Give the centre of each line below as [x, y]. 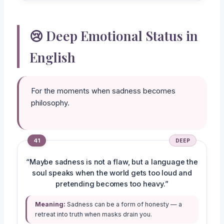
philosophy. [50, 103]
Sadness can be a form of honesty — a [124, 204]
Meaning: [50, 204]
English [53, 57]
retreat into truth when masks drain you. [94, 214]
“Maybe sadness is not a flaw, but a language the [112, 162]
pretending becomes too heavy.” [112, 184]
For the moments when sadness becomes [103, 91]
